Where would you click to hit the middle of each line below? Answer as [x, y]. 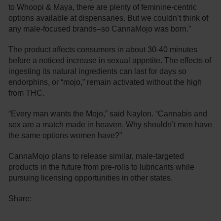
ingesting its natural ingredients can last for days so [98, 72]
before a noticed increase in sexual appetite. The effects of [110, 61]
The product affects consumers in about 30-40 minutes [103, 50]
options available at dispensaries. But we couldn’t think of [109, 18]
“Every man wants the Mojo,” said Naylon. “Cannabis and [108, 114]
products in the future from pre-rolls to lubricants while [102, 167]
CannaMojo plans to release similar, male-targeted [96, 156]
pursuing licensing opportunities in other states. [91, 178]
